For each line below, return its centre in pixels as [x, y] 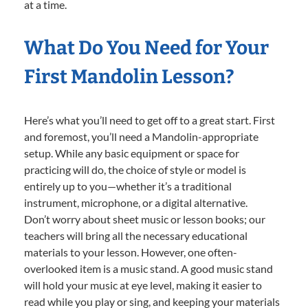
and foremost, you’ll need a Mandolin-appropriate [141, 136]
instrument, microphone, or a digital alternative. [136, 202]
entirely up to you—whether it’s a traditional [128, 186]
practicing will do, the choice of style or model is [135, 169]
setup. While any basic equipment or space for [132, 153]
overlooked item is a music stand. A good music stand [148, 268]
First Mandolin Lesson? [129, 76]
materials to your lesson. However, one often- [131, 252]
